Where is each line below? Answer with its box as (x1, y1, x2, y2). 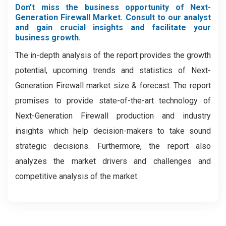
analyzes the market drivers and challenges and (15, 156, 211, 166)
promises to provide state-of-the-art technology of (15, 96, 211, 105)
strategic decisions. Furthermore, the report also (15, 141, 211, 151)
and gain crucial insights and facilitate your (15, 23, 211, 32)
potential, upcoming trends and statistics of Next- (15, 66, 211, 75)
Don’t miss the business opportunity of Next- (15, 3, 211, 12)
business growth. (15, 33, 81, 42)
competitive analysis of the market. (15, 172, 139, 181)
